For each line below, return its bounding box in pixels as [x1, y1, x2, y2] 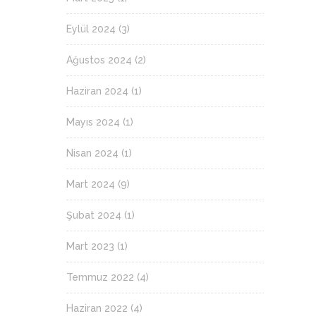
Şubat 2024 [66, 209, 121, 221]
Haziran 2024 [66, 85, 128, 97]
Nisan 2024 [66, 147, 119, 159]
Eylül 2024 [66, 23, 116, 35]
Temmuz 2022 [66, 272, 134, 283]
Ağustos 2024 [66, 54, 132, 66]
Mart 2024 [66, 178, 115, 190]
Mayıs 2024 [66, 116, 120, 128]
